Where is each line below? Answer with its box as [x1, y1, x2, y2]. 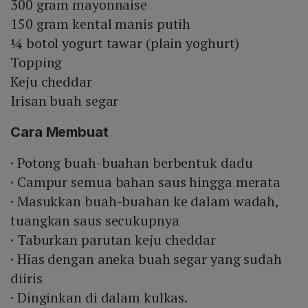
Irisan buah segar [10, 91, 119, 111]
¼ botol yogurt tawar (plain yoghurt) [10, 34, 240, 53]
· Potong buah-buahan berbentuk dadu [10, 153, 253, 173]
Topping [10, 53, 63, 72]
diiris [10, 269, 43, 288]
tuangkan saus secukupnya [10, 211, 179, 230]
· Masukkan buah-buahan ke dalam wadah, [10, 192, 279, 211]
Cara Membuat [10, 124, 109, 141]
